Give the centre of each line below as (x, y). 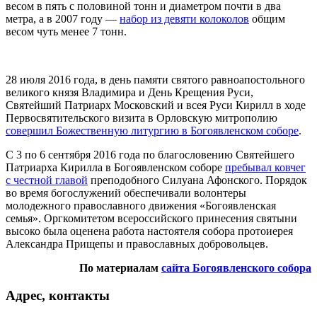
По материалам (120, 268)
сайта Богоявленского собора (236, 268)
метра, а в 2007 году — (63, 19)
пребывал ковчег (265, 168)
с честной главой (47, 180)
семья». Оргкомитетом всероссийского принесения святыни (151, 219)
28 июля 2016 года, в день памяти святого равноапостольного (155, 80)
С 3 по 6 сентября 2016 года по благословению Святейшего (150, 155)
